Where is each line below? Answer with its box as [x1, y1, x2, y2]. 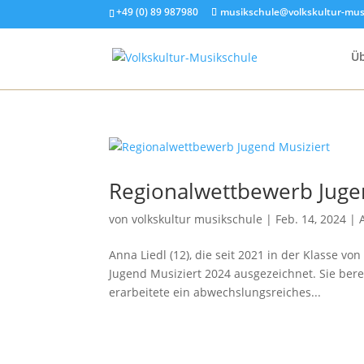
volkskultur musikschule [132, 211, 263, 227]
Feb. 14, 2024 [275, 211, 347, 227]
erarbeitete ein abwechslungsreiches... [109, 284, 322, 300]
